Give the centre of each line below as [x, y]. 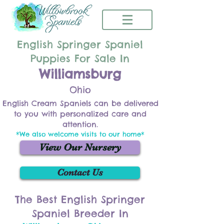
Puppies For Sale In [80, 58]
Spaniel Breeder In [80, 213]
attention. [80, 124]
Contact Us [80, 172]
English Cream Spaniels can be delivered [80, 103]
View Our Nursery [80, 147]
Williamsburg [80, 74]
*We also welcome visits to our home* [80, 134]
